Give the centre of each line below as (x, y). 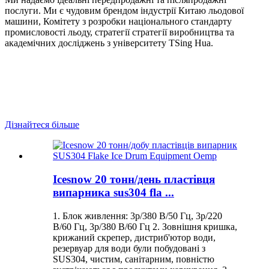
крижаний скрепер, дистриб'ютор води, (134, 237)
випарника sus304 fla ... (113, 192)
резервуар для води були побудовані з (129, 248)
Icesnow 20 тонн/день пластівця (134, 179)
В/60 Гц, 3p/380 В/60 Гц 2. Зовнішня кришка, (145, 226)
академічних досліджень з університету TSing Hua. (109, 43)
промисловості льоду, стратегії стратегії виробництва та (119, 32)
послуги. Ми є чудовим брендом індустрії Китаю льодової (124, 11)
